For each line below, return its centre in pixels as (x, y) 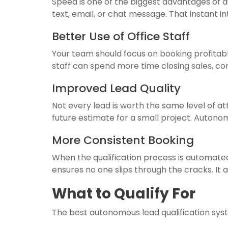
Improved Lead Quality (116, 88)
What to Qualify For (124, 194)
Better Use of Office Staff (121, 36)
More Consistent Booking (123, 140)
